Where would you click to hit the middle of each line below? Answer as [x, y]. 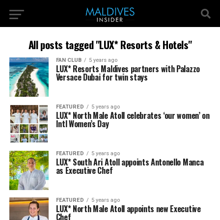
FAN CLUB [69, 60]
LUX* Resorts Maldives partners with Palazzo [128, 69]
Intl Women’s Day [82, 124]
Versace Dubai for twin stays [102, 77]
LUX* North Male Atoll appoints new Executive [128, 209]
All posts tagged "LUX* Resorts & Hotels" [110, 44]
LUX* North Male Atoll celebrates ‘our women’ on [133, 115]
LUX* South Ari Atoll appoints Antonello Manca [130, 162]
